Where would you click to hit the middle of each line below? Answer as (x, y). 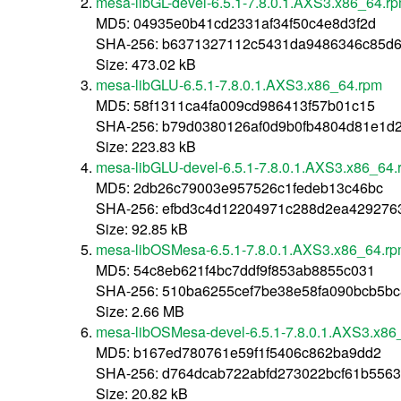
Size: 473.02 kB (146, 64)
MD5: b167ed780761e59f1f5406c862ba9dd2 (239, 352)
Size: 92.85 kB (142, 228)
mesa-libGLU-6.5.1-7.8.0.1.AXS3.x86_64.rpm (239, 84)
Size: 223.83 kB (146, 146)
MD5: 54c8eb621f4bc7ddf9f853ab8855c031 (236, 269)
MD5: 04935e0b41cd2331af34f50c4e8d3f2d (236, 22)
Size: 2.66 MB (141, 311)
